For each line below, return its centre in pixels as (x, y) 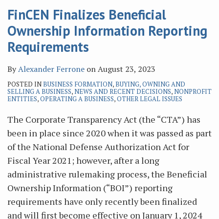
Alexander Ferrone (51, 69)
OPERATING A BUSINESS (77, 99)
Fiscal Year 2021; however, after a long (83, 160)
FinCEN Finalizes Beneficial (87, 14)
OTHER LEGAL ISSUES (150, 99)
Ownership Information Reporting (107, 31)
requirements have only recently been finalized (102, 201)
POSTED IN (25, 84)
